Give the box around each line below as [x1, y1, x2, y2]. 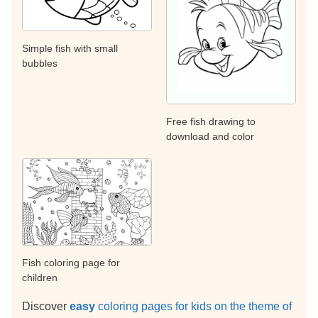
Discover [22, 300, 70, 312]
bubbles [22, 57, 57, 70]
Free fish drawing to [166, 116, 256, 128]
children [22, 271, 57, 283]
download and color [166, 131, 254, 143]
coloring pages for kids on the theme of [95, 300, 292, 312]
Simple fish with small [22, 43, 118, 55]
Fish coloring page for [22, 256, 120, 268]
